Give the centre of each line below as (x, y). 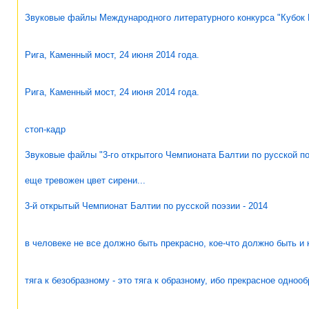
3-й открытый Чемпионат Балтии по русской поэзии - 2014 (146, 206)
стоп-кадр (45, 129)
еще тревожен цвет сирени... (85, 180)
